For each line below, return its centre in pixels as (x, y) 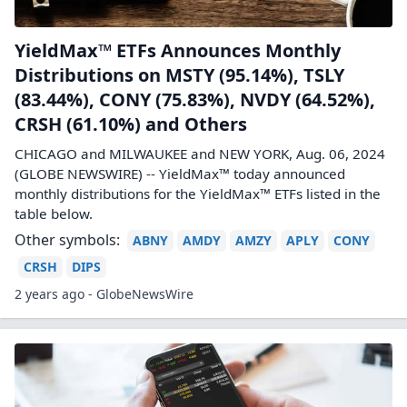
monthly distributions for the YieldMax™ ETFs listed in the (198, 194)
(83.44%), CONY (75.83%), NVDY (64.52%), (195, 99)
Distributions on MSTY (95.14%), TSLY (179, 75)
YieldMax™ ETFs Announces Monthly (178, 50)
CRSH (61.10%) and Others (131, 124)
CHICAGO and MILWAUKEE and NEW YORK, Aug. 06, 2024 (200, 154)
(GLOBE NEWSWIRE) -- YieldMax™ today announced (180, 174)
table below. (54, 213)
